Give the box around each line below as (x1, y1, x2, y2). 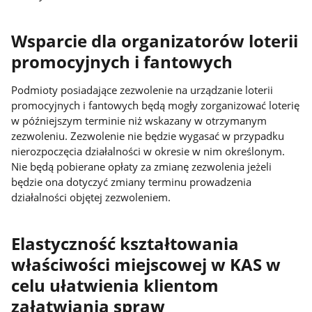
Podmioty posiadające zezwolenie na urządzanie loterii (11, 83, 274, 97)
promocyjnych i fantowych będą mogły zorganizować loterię (11, 98, 300, 113)
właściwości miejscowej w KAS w (11, 253, 281, 276)
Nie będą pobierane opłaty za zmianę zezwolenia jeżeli (11, 159, 272, 174)
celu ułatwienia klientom (11, 274, 219, 297)
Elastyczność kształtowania (11, 232, 240, 255)
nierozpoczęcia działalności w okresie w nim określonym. (11, 144, 286, 159)
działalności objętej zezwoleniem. (11, 190, 171, 205)
